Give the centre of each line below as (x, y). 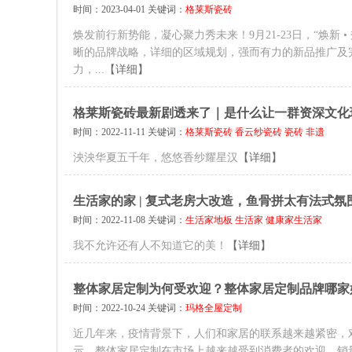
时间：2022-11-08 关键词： (129, 220)
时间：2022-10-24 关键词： (129, 308)
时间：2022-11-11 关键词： (129, 132)
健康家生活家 (294, 220)
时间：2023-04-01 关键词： (129, 9)
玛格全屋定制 (214, 308)
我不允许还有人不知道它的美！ (150, 246)
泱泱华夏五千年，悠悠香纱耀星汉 (156, 158)
